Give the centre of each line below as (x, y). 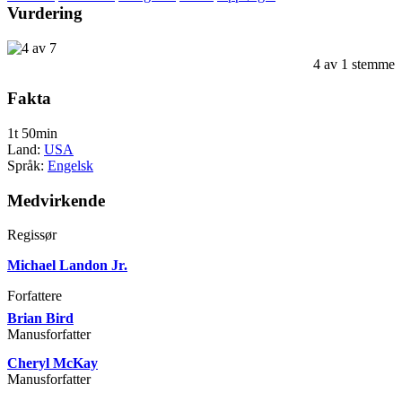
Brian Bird (40, 319)
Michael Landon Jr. (67, 266)
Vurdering (45, 13)
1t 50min (32, 134)
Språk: (27, 166)
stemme (371, 64)
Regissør (32, 235)
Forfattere (35, 296)
